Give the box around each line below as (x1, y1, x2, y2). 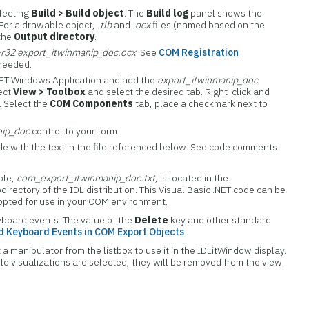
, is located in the (155, 172, 229, 184)
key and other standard (168, 214, 272, 226)
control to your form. (30, 125, 120, 137)
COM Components (50, 97, 134, 110)
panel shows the (188, 7, 263, 19)
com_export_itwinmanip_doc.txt (17, 172, 156, 184)
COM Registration (159, 46, 239, 59)
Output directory (14, 30, 95, 43)
